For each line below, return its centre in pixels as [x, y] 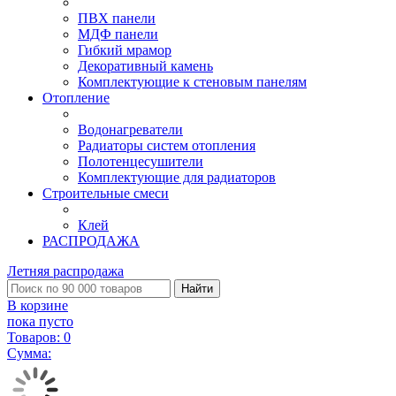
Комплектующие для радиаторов [177, 177]
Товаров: [35, 337]
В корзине [38, 305]
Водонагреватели [130, 129]
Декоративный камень [145, 66]
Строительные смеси [106, 193]
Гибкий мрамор [125, 50]
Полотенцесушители [141, 161]
